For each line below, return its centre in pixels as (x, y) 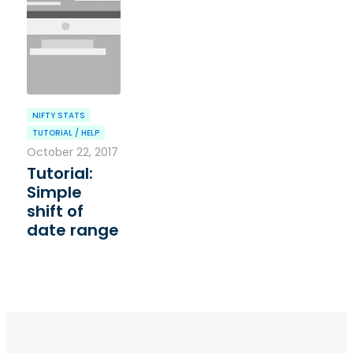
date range (72, 230)
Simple (54, 193)
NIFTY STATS (58, 116)
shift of (55, 212)
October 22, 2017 (72, 152)
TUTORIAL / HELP (65, 133)
